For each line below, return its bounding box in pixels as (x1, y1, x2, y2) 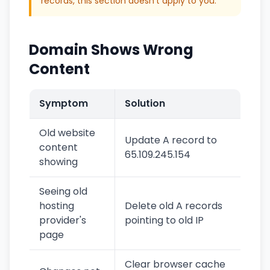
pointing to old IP (125, 213, 204, 227)
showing (39, 155, 78, 169)
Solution (125, 96, 165, 110)
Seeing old (39, 184, 87, 198)
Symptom (39, 96, 88, 110)
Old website (39, 126, 95, 140)
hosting (39, 199, 74, 213)
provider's (39, 213, 86, 227)
